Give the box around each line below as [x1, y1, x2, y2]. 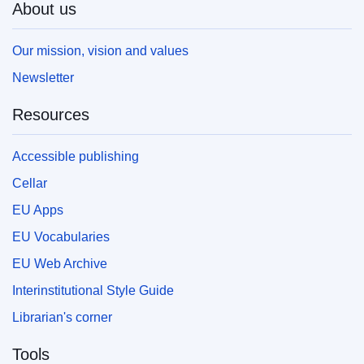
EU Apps [12, 202, 63, 217]
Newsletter [12, 70, 74, 84]
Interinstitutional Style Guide [12, 283, 174, 297]
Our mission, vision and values [12, 43, 188, 58]
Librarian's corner [12, 310, 112, 324]
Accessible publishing [12, 149, 139, 163]
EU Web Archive [12, 256, 107, 271]
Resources [12, 105, 89, 123]
